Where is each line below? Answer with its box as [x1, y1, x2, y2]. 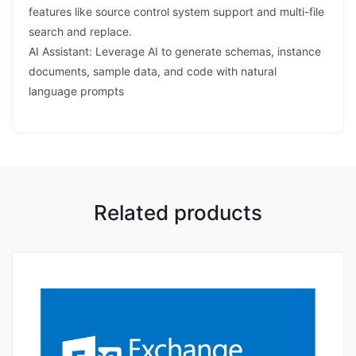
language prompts [29, 83, 124, 98]
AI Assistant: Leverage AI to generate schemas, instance [29, 44, 321, 58]
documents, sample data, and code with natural [29, 64, 277, 78]
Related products [94, 199, 262, 225]
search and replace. [29, 24, 132, 38]
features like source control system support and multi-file [29, 4, 324, 18]
